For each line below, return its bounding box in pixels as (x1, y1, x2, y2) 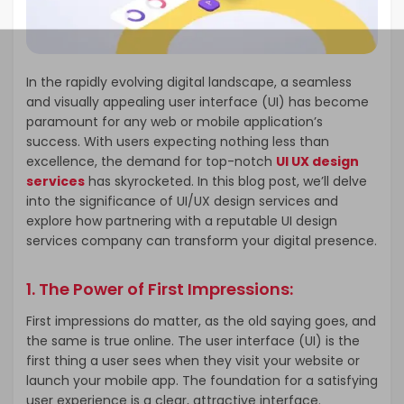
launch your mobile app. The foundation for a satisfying (26, 371, 378, 390)
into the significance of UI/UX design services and (26, 191, 338, 210)
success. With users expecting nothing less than (26, 132, 329, 151)
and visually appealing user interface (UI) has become (26, 92, 369, 111)
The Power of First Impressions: (39, 277, 293, 300)
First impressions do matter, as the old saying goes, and (26, 311, 376, 330)
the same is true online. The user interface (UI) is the (26, 331, 360, 350)
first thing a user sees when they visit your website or (26, 351, 360, 370)
